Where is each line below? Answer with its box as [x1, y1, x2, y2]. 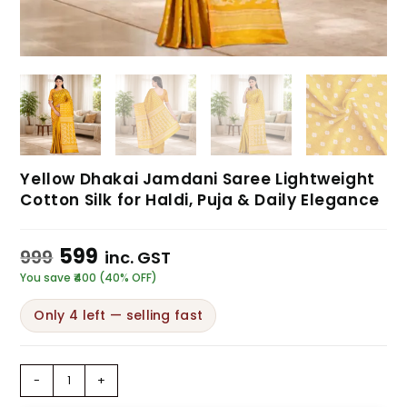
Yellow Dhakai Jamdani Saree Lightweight [20, 167, 375, 190]
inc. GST [104, 245, 172, 269]
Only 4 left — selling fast [34, 305, 203, 324]
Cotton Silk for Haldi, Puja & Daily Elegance [20, 188, 380, 211]
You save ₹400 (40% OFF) [20, 269, 158, 285]
